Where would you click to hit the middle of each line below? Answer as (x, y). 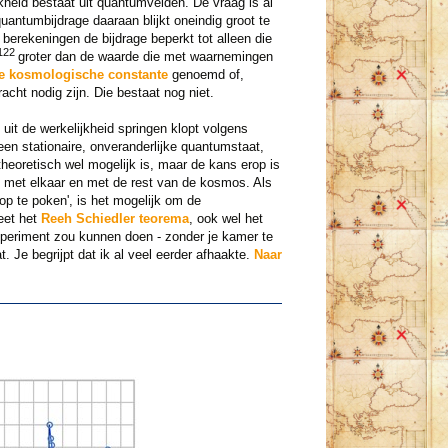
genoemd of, (205, 75)
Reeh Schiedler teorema (114, 219)
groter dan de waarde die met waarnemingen (145, 57)
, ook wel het (225, 219)
